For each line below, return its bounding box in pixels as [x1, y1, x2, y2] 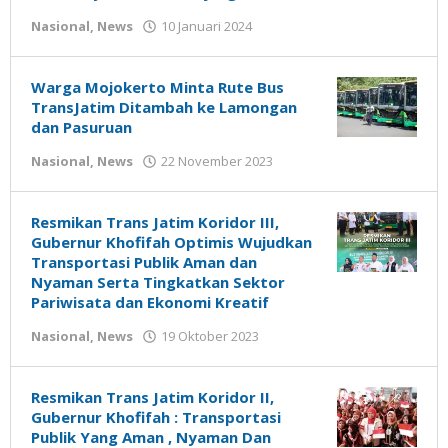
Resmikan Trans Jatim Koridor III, [31, 212, 279, 232]
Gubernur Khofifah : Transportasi [31, 407, 281, 427]
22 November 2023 [161, 152, 273, 170]
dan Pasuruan [31, 117, 132, 137]
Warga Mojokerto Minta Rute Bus [31, 77, 284, 97]
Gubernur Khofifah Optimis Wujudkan [31, 232, 312, 252]
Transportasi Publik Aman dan [31, 252, 257, 272]
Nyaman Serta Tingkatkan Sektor [31, 272, 285, 292]
